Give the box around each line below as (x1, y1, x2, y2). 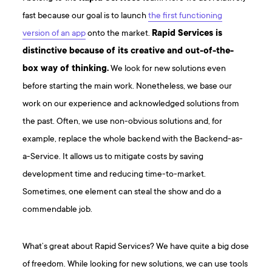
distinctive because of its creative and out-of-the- (22, 46, 234, 57)
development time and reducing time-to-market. (22, 169, 206, 180)
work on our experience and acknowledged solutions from (22, 99, 240, 110)
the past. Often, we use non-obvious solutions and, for (22, 117, 223, 127)
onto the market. (86, 29, 152, 39)
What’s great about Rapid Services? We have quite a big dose (22, 242, 250, 253)
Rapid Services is (152, 29, 223, 39)
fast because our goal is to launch (22, 11, 149, 22)
